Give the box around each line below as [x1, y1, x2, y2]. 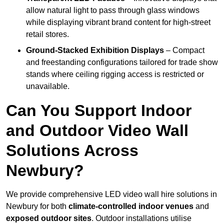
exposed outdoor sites [6, 214, 91, 223]
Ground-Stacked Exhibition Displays [26, 46, 164, 55]
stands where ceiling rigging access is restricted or [26, 70, 204, 79]
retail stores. [26, 30, 69, 39]
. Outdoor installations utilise [91, 214, 191, 223]
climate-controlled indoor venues [68, 202, 193, 211]
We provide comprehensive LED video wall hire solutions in [6, 190, 217, 199]
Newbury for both [6, 202, 68, 211]
